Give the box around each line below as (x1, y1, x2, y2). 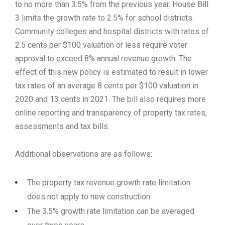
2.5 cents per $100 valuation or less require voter (15, 40, 187, 50)
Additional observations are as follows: (15, 149, 152, 159)
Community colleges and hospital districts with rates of (15, 26, 209, 36)
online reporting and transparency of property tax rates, (15, 107, 207, 118)
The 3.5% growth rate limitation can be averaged (27, 206, 194, 216)
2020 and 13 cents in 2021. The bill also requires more (15, 94, 206, 104)
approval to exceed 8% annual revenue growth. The (15, 53, 192, 63)
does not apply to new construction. (27, 192, 152, 202)
